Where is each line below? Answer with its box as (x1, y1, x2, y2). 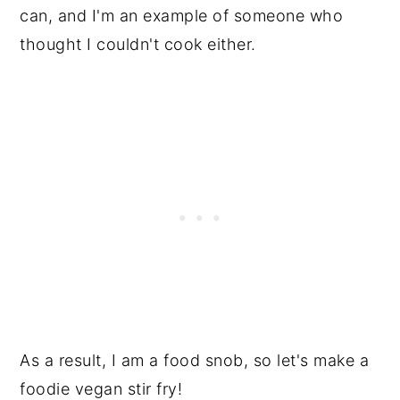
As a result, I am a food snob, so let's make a (20, 351, 370, 371)
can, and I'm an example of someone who (20, 6, 344, 26)
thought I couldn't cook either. (20, 35, 262, 54)
